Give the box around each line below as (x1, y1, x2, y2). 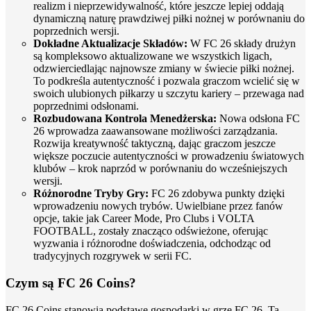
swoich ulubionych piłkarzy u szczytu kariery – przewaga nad (33, 87, 304, 100)
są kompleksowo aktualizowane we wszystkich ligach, (33, 50, 272, 62)
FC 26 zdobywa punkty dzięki (151, 187, 285, 200)
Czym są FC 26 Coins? (6, 275, 136, 290)
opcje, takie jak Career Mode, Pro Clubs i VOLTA (33, 212, 254, 225)
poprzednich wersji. (33, 25, 119, 37)
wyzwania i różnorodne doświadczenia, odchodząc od (33, 237, 271, 250)
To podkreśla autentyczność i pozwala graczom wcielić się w (33, 75, 300, 87)
